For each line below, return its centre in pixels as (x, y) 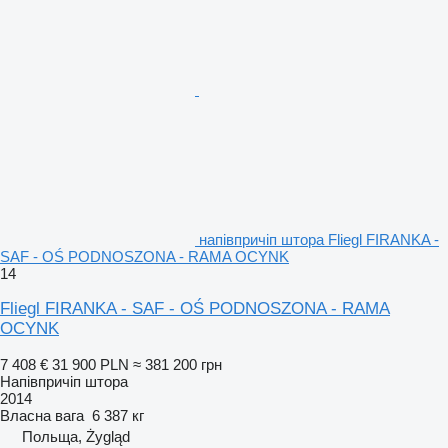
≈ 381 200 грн (177, 364)
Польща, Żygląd (76, 436)
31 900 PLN (90, 364)
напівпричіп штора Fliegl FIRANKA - (319, 239)
